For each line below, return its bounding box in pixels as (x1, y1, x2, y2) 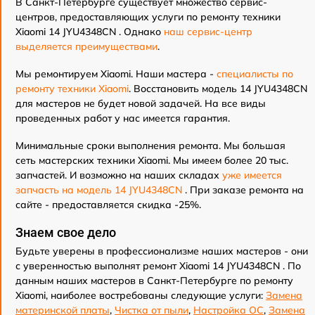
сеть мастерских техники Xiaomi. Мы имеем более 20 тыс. (15, 154, 288, 167)
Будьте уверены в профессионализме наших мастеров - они (15, 245, 308, 257)
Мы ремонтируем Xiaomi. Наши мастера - (15, 67, 217, 80)
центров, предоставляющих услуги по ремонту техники (15, 11, 281, 23)
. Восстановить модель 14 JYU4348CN (129, 82, 307, 95)
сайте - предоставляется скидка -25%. (15, 198, 201, 211)
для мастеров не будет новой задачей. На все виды (15, 97, 266, 110)
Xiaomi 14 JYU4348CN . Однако (15, 25, 164, 38)
